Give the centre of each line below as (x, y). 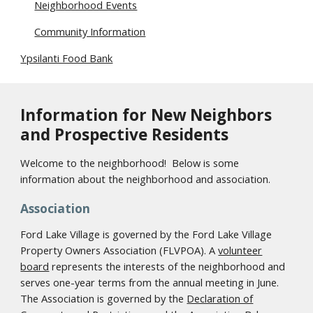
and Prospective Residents (125, 134)
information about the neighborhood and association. (146, 179)
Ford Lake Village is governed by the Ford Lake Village (146, 234)
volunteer (240, 250)
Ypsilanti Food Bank (67, 58)
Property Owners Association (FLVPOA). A (119, 250)
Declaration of (220, 298)
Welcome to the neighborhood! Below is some (130, 163)
